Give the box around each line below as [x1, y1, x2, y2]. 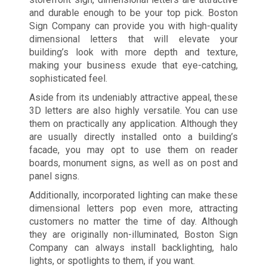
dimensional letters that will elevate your [29, 33, 238, 45]
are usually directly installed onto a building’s [29, 131, 238, 142]
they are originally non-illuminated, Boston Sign [29, 228, 238, 240]
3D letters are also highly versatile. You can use [29, 104, 238, 116]
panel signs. [29, 170, 79, 182]
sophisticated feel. [29, 72, 107, 84]
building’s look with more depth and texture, [29, 46, 238, 58]
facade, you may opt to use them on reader [29, 144, 238, 156]
